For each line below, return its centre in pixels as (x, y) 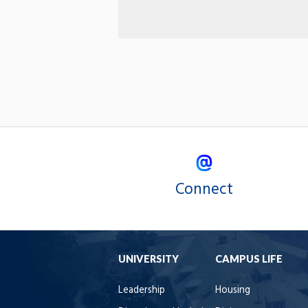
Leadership (142, 290)
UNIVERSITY (148, 258)
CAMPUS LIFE (249, 258)
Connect (204, 189)
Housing (233, 290)
